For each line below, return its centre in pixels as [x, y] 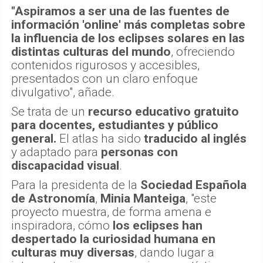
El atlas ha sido [100, 138]
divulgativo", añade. [63, 92]
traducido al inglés [195, 138]
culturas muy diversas [73, 252]
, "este [201, 198]
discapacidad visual [65, 165]
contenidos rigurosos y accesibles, [105, 65]
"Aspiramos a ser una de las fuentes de [120, 11]
